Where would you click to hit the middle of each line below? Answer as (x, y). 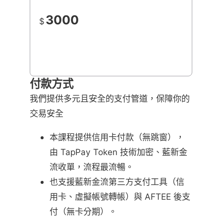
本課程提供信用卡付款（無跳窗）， (117, 137)
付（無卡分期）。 (83, 211)
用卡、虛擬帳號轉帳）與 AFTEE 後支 (120, 196)
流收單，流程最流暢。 (92, 166)
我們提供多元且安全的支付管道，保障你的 (110, 99)
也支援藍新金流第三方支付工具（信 (117, 181)
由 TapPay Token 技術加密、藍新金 (118, 152)
